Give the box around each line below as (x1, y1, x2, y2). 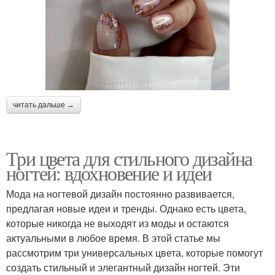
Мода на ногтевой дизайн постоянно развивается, (6, 187, 234, 201)
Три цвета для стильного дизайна (6, 145, 252, 172)
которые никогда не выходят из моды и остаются (6, 216, 229, 231)
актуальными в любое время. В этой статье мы (6, 231, 220, 246)
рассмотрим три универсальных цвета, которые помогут (6, 246, 263, 260)
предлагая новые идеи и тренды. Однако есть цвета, (6, 201, 246, 216)
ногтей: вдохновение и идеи (6, 160, 212, 187)
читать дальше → (13, 101, 74, 110)
